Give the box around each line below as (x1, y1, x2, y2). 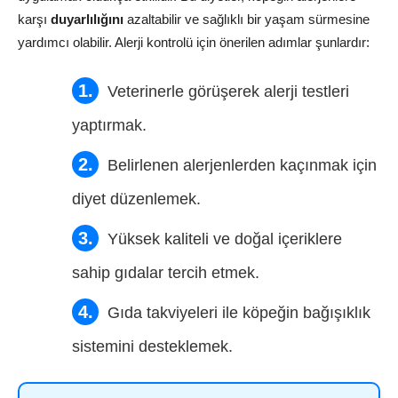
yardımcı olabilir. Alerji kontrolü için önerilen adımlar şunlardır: (18, 35, 370, 50)
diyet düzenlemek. (72, 190, 201, 208)
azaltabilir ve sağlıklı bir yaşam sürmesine (123, 12, 370, 27)
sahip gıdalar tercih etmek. (72, 264, 259, 282)
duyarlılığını (51, 12, 123, 27)
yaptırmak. (72, 116, 147, 134)
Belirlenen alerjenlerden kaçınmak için (107, 156, 377, 174)
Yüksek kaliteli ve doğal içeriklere (107, 230, 342, 248)
